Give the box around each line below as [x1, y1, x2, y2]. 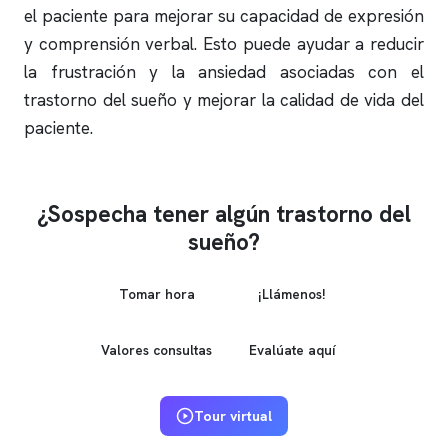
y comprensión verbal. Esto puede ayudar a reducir [24, 33, 424, 55]
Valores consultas [101, 340, 212, 359]
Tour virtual [194, 407, 272, 425]
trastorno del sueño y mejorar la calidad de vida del [24, 89, 424, 111]
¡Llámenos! [257, 284, 326, 303]
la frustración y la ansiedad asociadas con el [24, 61, 424, 83]
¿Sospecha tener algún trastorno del [37, 199, 411, 229]
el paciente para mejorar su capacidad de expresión [24, 5, 424, 27]
